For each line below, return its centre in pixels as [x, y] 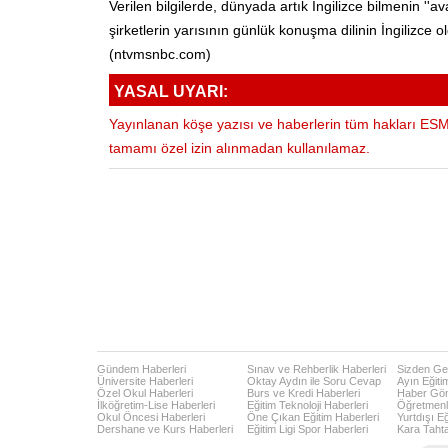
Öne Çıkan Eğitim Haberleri [313, 416]
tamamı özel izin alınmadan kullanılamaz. [239, 148]
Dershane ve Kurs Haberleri [165, 428]
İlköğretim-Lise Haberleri [156, 404]
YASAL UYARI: [171, 91]
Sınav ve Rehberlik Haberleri [316, 368]
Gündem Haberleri [141, 368]
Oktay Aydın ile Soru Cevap [314, 380]
